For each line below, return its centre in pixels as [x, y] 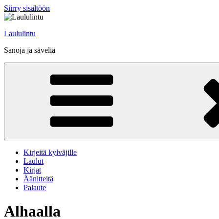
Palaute [35, 187]
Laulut [33, 161]
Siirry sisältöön [27, 8]
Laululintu [20, 33]
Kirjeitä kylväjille [50, 152]
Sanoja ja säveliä [30, 50]
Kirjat [32, 170]
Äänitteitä [38, 179]
